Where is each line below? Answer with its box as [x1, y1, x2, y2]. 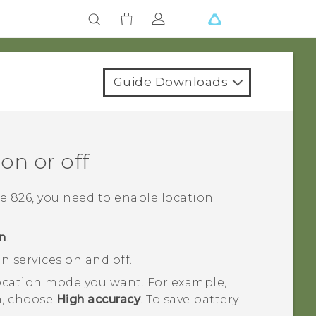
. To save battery [140, 293, 239, 307]
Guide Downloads [113, 75, 228, 89]
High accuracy [56, 293, 141, 307]
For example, [147, 276, 227, 290]
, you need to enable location [32, 191, 214, 205]
